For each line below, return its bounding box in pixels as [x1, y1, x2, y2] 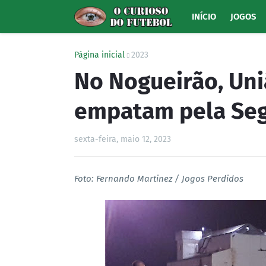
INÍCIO [191, 11, 216, 22]
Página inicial [74, 50, 125, 60]
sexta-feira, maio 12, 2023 [74, 134, 171, 144]
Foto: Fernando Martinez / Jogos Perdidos [74, 173, 243, 184]
